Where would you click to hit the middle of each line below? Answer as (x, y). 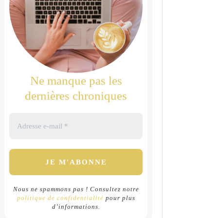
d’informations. (76, 207)
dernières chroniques (76, 96)
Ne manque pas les (76, 81)
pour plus (119, 198)
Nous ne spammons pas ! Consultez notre (76, 189)
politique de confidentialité (60, 198)
